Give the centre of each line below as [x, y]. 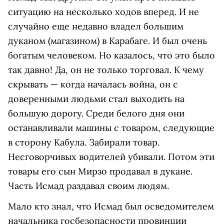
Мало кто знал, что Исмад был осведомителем [111, 206]
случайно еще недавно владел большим [96, 26]
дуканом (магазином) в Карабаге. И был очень [107, 41]
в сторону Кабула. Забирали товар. [84, 142]
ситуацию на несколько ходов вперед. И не [103, 12]
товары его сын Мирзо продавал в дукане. [100, 171]
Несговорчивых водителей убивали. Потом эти [111, 157]
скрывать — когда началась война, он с [93, 84]
